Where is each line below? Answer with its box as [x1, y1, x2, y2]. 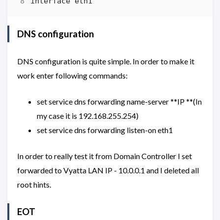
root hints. [17, 179, 51, 189]
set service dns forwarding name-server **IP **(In [37, 96, 202, 106]
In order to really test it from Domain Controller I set [17, 151, 192, 161]
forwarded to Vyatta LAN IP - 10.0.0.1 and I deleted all [17, 165, 199, 175]
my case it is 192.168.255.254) [37, 110, 138, 120]
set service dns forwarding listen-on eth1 [37, 125, 173, 135]
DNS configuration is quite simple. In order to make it [17, 56, 194, 66]
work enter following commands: [17, 70, 128, 80]
